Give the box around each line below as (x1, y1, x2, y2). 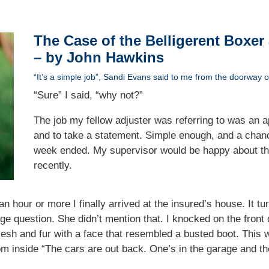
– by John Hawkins (33, 49, 164, 66)
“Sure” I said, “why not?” (33, 89, 143, 101)
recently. (33, 160, 75, 172)
